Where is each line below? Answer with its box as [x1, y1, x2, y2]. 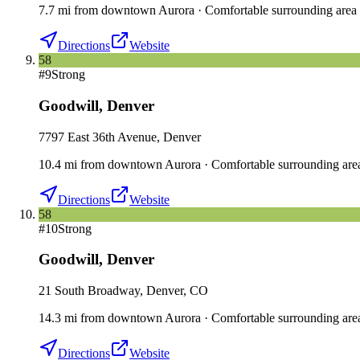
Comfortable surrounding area [205, 3, 357, 18]
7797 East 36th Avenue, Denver [39, 129, 201, 144]
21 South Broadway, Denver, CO [39, 284, 208, 298]
